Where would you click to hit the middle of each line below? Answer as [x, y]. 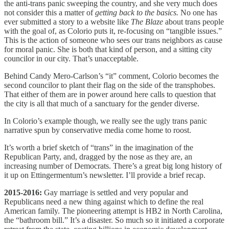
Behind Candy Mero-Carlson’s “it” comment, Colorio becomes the [111, 76]
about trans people [194, 21]
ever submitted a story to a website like [67, 21]
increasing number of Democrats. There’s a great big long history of [113, 166]
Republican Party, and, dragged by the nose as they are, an [98, 156]
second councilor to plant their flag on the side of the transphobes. [110, 85]
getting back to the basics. [138, 12]
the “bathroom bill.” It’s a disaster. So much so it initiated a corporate [114, 220]
